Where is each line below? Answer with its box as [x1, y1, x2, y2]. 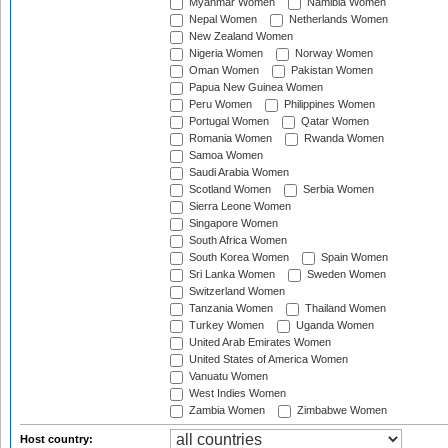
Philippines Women [281, 98, 375, 111]
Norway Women [292, 47, 373, 60]
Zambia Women [186, 404, 265, 417]
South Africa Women [186, 234, 287, 247]
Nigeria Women [186, 47, 263, 60]
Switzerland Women [186, 285, 285, 298]
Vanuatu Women [186, 370, 268, 383]
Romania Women [186, 132, 272, 145]
